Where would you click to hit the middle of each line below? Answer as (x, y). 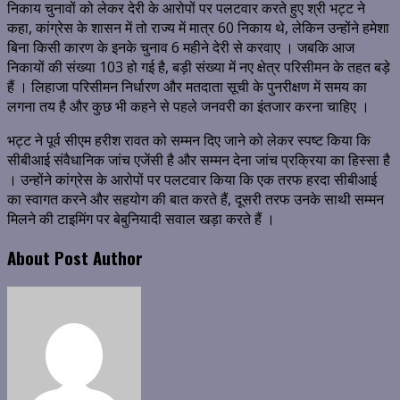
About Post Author (75, 257)
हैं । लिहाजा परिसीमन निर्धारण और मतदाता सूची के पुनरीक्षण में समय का (187, 87)
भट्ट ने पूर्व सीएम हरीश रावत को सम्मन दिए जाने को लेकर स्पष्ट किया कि (189, 141)
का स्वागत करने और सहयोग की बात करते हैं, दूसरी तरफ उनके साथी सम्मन (196, 200)
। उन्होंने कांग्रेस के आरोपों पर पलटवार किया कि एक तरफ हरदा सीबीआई (192, 180)
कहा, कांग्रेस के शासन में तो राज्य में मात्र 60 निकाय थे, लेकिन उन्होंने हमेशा (198, 28)
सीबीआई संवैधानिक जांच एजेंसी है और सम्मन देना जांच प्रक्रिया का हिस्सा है (199, 160)
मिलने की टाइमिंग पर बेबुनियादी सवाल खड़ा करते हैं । (141, 219)
